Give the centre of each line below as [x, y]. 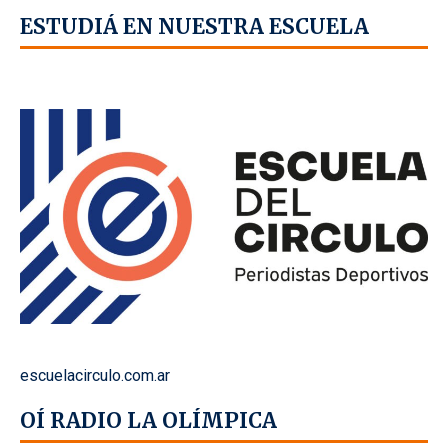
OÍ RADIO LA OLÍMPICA [148, 420]
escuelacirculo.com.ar [95, 375]
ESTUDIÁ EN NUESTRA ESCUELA [194, 27]
